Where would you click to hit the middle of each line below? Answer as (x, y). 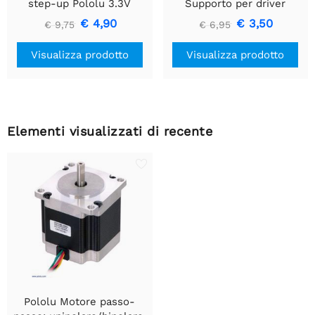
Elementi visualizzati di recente (110, 131)
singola (236, 33)
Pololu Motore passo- (80, 301)
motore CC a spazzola (236, 19)
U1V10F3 (80, 19)
